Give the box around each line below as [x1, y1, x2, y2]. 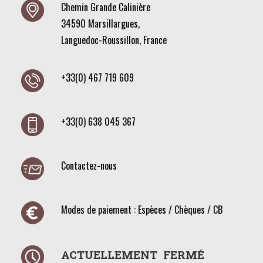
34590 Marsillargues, [61, 16, 140, 31]
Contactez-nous [61, 159, 117, 173]
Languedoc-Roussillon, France [61, 33, 167, 47]
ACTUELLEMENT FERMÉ [61, 247, 204, 262]
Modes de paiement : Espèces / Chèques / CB [61, 203, 222, 217]
